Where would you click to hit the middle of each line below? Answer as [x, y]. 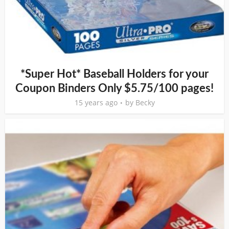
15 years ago [96, 102]
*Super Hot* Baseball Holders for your [114, 74]
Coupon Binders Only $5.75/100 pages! [114, 88]
